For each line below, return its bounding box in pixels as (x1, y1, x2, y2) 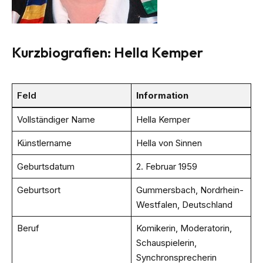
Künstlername (16, 137, 72, 149)
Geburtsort (16, 184, 60, 196)
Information (136, 90, 188, 102)
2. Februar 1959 (136, 161, 197, 173)
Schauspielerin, (136, 237, 197, 249)
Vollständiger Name (16, 114, 95, 126)
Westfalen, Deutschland (136, 199, 232, 211)
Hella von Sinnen (136, 137, 202, 149)
